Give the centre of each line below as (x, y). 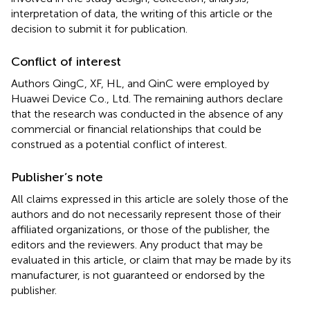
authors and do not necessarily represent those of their (146, 214)
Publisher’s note (57, 177)
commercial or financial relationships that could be (136, 129)
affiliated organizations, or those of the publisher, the (140, 229)
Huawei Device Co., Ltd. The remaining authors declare (147, 98)
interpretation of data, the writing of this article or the (142, 13)
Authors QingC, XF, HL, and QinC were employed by (140, 83)
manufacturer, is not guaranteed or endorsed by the (138, 275)
